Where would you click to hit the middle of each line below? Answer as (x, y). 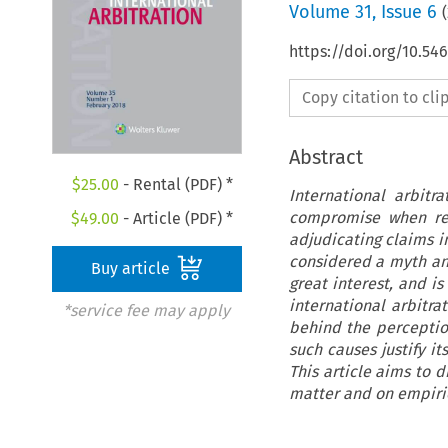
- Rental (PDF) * (175, 185)
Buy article (133, 269)
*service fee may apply (146, 311)
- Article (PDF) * (176, 219)
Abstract (325, 156)
